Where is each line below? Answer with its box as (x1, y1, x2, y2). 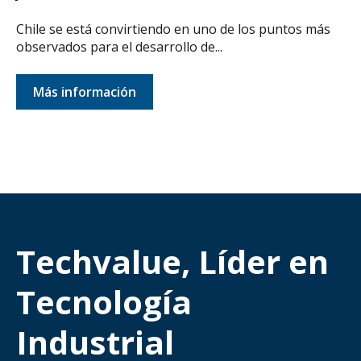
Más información (33, 82, 136, 101)
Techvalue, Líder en (16, 239, 329, 284)
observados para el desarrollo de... (16, 38, 222, 56)
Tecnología (16, 280, 192, 325)
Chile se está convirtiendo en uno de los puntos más (16, 20, 330, 39)
